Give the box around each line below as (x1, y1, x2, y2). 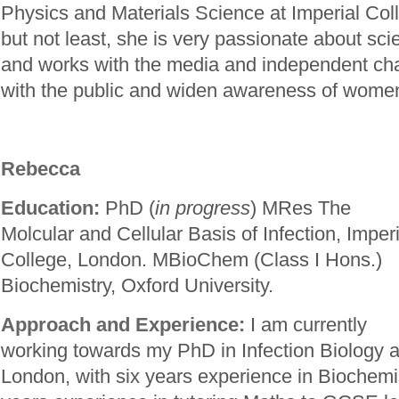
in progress (155, 197, 250, 219)
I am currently (250, 313, 367, 336)
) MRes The (250, 197, 351, 219)
